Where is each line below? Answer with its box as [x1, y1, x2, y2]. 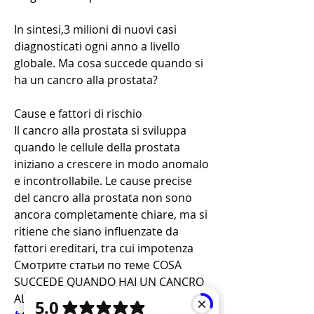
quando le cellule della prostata [14, 139, 180, 156]
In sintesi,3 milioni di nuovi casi [14, 22, 177, 38]
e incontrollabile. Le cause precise [14, 173, 192, 189]
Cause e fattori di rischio [14, 106, 142, 122]
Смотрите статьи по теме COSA [14, 257, 182, 273]
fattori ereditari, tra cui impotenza [14, 240, 196, 257]
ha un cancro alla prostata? [14, 72, 158, 88]
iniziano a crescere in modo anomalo [14, 156, 209, 172]
